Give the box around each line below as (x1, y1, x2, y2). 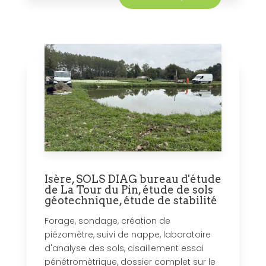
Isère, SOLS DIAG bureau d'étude (45, 173, 221, 186)
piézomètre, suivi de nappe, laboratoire (45, 229, 211, 241)
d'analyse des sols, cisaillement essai (45, 242, 204, 255)
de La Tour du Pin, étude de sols (45, 183, 213, 197)
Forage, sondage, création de (45, 215, 170, 227)
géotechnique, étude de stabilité (45, 194, 217, 207)
